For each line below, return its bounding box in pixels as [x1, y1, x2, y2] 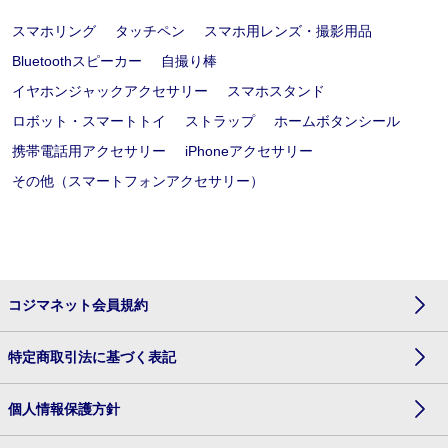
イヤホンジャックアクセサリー [12, 82, 208, 99]
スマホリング [12, 22, 96, 39]
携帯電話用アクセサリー [12, 142, 166, 159]
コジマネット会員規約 [8, 296, 148, 313]
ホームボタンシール [274, 112, 401, 129]
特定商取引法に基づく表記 [8, 348, 176, 365]
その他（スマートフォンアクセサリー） [12, 172, 264, 189]
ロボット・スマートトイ [12, 112, 166, 129]
